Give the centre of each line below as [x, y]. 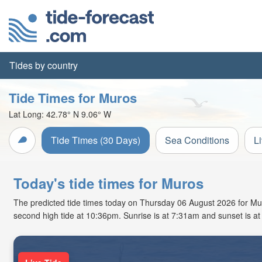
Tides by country [44, 65]
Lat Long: [27, 114]
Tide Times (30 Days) [96, 140]
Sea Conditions [197, 140]
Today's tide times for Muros [108, 183]
